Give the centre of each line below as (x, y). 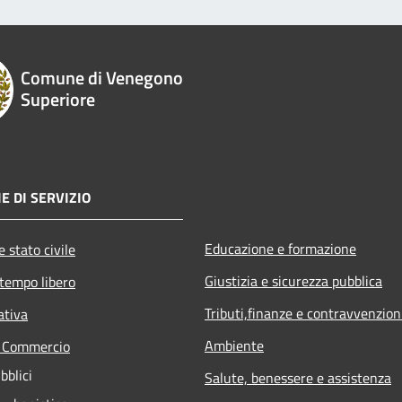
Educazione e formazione (280, 248)
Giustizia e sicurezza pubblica (293, 280)
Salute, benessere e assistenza (298, 377)
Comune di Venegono (102, 77)
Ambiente (234, 345)
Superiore (58, 99)
